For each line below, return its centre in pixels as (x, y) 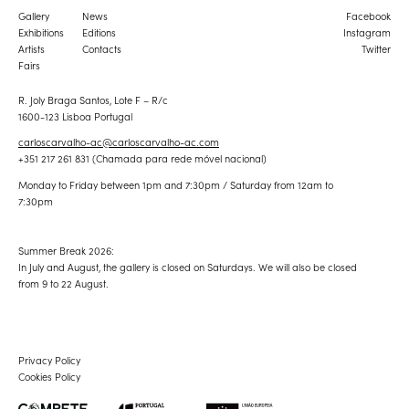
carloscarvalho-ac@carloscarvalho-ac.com (119, 142)
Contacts (102, 48)
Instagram (367, 32)
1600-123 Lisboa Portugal (75, 116)
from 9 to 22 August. (63, 283)
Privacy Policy (49, 360)
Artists (31, 48)
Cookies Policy (49, 376)
